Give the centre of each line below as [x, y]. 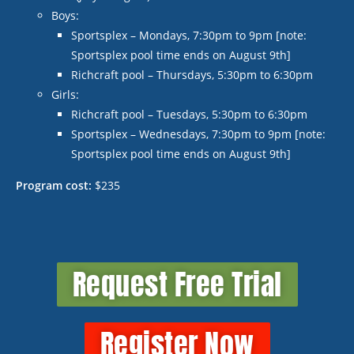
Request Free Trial [177, 285]
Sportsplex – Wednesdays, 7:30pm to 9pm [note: [198, 134]
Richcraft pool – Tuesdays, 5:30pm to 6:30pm [189, 115]
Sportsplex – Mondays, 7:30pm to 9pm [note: [189, 36]
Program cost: [55, 186]
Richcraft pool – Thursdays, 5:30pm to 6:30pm [192, 75]
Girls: [65, 95]
